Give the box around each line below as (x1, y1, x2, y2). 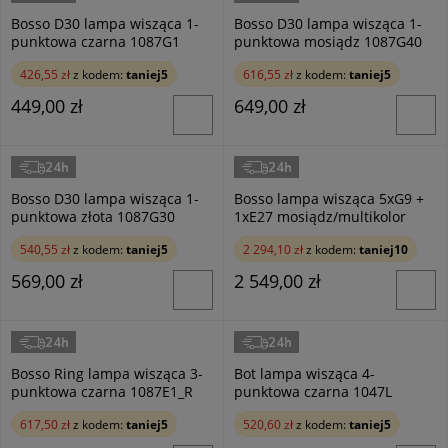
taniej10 (359, 240, 408, 258)
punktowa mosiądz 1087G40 (234, 32, 422, 51)
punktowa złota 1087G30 (11, 207, 175, 226)
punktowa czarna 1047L (234, 382, 392, 401)
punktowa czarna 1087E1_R (11, 382, 193, 401)
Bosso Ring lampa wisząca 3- (11, 364, 203, 383)
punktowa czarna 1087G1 (11, 32, 180, 51)
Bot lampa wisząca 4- (234, 364, 375, 383)
